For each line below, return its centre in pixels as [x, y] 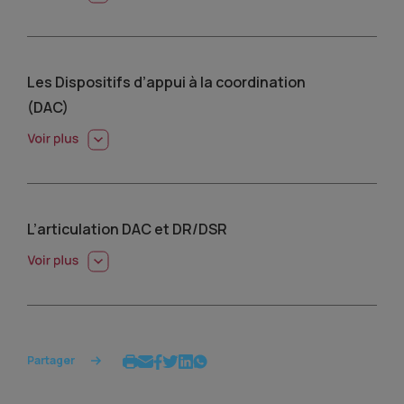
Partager [52, 360]
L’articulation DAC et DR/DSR [127, 229]
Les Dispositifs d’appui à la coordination [166, 82]
